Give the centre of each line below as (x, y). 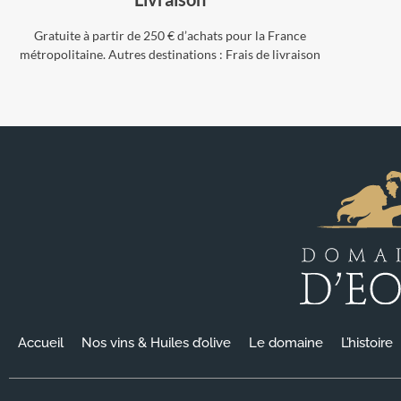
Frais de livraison (273, 55)
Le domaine (286, 342)
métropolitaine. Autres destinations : (122, 55)
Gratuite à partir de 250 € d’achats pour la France (170, 36)
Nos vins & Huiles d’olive (156, 342)
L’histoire (367, 342)
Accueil (41, 342)
